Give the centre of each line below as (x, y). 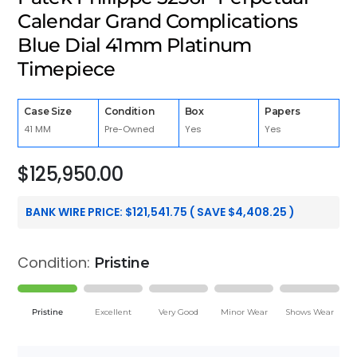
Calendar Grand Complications (158, 22)
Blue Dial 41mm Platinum (135, 45)
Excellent (113, 312)
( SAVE (208, 212)
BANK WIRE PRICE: (76, 212)
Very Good (178, 312)
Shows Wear (309, 312)
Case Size (48, 112)
